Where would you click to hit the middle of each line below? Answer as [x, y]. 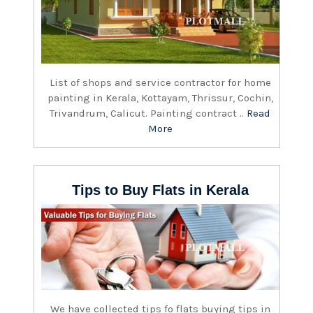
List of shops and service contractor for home [160, 83]
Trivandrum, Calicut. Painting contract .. [148, 114]
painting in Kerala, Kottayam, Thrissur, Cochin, [160, 98]
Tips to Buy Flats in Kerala [160, 190]
